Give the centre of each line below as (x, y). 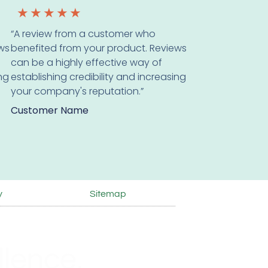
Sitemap (108, 194)
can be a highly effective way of (86, 63)
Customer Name (49, 111)
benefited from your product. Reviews (98, 48)
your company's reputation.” (77, 92)
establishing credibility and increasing (98, 77)
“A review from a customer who (83, 34)
